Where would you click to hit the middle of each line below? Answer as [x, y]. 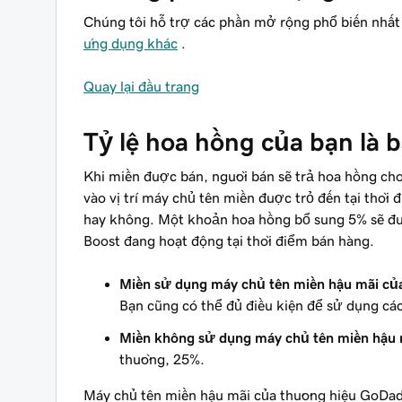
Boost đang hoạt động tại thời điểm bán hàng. [229, 240]
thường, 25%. [162, 359]
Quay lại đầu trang [141, 86]
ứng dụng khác [131, 43]
